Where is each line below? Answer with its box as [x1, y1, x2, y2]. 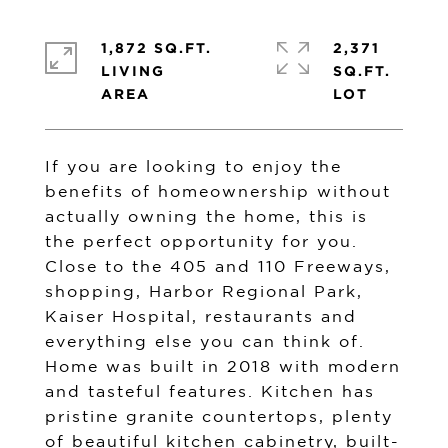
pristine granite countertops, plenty [45, 407, 393, 425]
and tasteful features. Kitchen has [45, 382, 375, 400]
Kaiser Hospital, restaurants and [45, 307, 357, 325]
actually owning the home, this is [45, 207, 368, 225]
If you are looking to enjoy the [45, 157, 342, 175]
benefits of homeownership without [45, 182, 391, 200]
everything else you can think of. [45, 332, 365, 350]
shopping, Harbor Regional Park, [45, 282, 363, 300]
